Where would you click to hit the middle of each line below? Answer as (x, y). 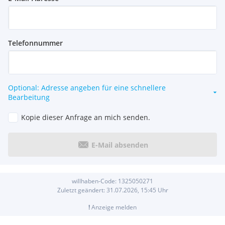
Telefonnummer (35, 43)
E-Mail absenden (120, 145)
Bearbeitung (29, 97)
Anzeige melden (113, 207)
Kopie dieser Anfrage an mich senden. (86, 118)
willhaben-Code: (95, 181)
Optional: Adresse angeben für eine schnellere (87, 88)
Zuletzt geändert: (82, 190)
